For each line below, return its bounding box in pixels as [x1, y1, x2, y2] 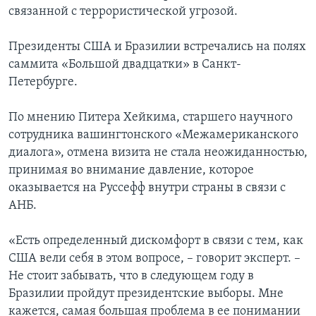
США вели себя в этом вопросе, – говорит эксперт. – [8, 252, 300, 266]
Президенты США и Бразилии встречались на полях [8, 40, 306, 54]
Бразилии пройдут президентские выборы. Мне [8, 287, 284, 301]
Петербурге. [8, 75, 78, 90]
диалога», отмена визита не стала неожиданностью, [8, 146, 308, 160]
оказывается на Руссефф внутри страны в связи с [8, 181, 286, 195]
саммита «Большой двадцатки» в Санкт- [8, 58, 241, 72]
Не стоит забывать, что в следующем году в [8, 269, 254, 284]
